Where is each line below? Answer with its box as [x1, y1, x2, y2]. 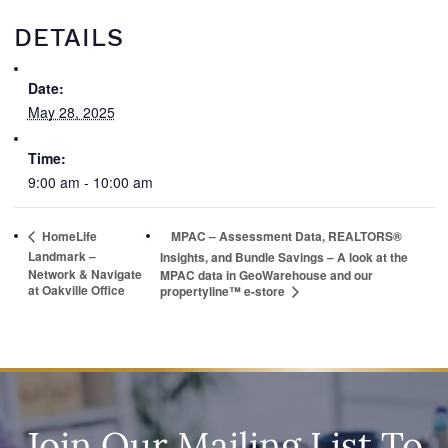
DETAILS [13, 23, 124, 52]
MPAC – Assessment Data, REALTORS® [171, 227, 403, 246]
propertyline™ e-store [160, 281, 289, 300]
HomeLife [38, 227, 97, 246]
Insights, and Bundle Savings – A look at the [160, 248, 409, 267]
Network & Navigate [27, 264, 142, 283]
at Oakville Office [27, 280, 125, 299]
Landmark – [27, 247, 96, 266]
